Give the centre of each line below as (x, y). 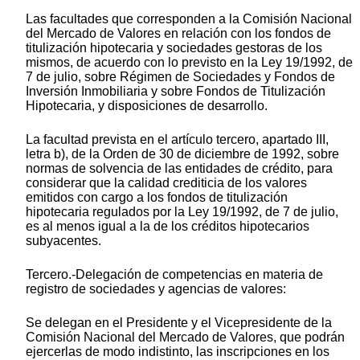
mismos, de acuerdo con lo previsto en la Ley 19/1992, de (189, 63)
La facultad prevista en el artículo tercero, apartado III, (177, 140)
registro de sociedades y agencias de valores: (156, 289)
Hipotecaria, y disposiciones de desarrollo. (147, 106)
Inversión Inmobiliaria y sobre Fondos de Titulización (176, 92)
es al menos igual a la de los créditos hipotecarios (168, 227)
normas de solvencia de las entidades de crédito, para (179, 169)
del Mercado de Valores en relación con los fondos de (178, 34)
